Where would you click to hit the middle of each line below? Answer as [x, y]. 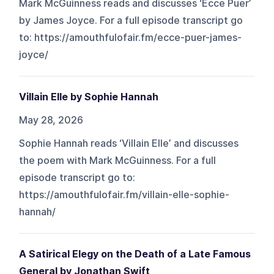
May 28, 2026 [51, 120]
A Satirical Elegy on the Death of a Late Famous [135, 254]
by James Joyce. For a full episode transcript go [131, 20]
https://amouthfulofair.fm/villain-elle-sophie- [124, 194]
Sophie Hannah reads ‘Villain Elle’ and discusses [129, 143]
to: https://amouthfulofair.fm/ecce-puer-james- [131, 37]
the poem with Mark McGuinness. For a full [118, 160]
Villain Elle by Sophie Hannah [89, 97]
